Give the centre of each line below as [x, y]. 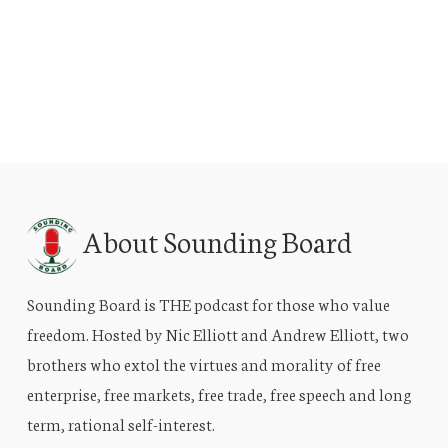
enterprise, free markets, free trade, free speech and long [219, 393]
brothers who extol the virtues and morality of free [203, 363]
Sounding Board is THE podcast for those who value [208, 303]
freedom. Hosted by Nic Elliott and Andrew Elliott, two [217, 333]
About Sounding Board [214, 240]
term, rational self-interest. [120, 423]
